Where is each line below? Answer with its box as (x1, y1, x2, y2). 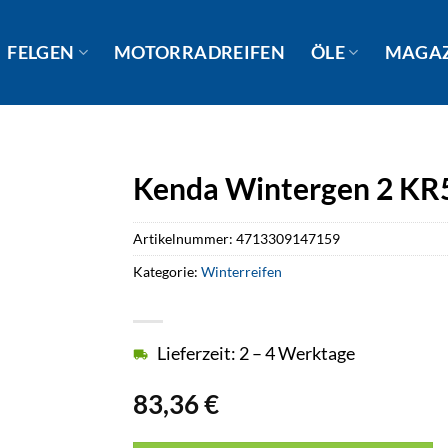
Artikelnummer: (133, 229, 237, 247)
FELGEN (7, 41, 75, 63)
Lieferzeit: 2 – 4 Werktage (157, 343, 356, 365)
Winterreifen (201, 262, 283, 280)
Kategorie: (133, 262, 202, 280)
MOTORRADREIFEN (114, 41, 285, 63)
